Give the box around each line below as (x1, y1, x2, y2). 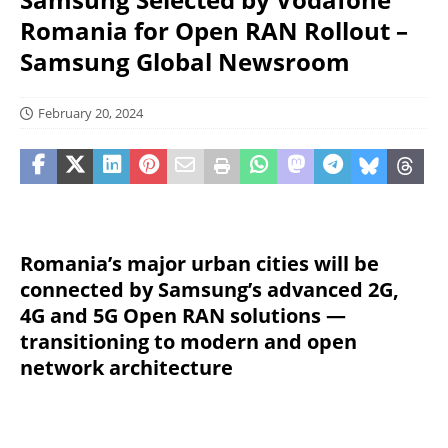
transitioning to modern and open (20, 328, 357, 355)
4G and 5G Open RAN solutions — (20, 302, 346, 329)
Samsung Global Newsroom (20, 45, 350, 78)
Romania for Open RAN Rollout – (20, 14, 408, 47)
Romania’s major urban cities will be (20, 250, 379, 277)
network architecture (20, 354, 233, 381)
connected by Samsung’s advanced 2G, (20, 276, 399, 303)
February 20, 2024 (38, 104, 143, 122)
